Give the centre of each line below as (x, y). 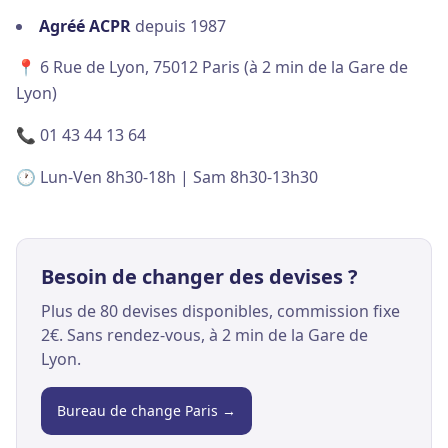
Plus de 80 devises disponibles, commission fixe (220, 311)
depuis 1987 (178, 26)
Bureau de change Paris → (146, 410)
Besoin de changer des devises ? (199, 276)
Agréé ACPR (85, 26)
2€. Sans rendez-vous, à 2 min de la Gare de (204, 335)
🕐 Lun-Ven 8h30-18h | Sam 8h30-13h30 (167, 177)
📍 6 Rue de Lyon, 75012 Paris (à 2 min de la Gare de (212, 67)
